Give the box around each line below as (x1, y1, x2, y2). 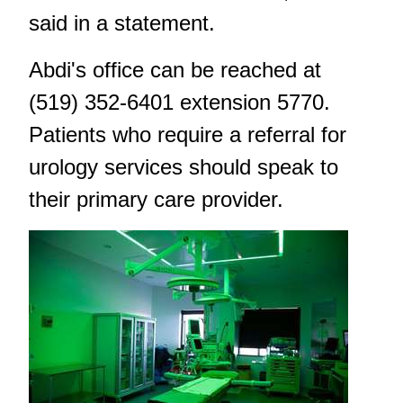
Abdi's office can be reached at (29, 58, 321, 83)
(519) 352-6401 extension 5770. (29, 90, 330, 115)
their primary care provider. (29, 187, 283, 212)
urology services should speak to (29, 155, 338, 180)
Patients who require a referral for (29, 122, 346, 148)
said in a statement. (29, 11, 215, 36)
